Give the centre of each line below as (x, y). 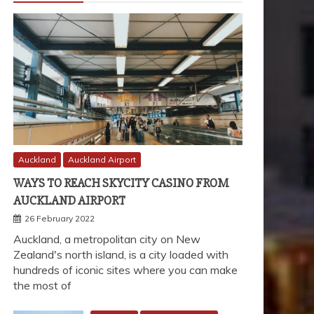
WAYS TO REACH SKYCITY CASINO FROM (121, 183)
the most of (42, 285)
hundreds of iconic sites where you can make (125, 269)
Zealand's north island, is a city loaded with (121, 254)
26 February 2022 (60, 218)
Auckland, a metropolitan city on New (107, 239)
